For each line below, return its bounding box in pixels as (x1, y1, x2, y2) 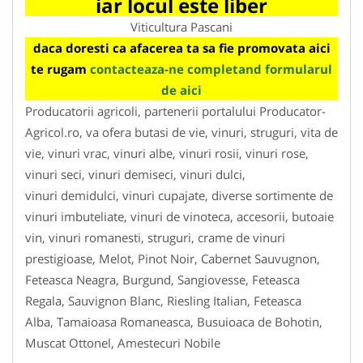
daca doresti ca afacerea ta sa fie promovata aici (32, 39, 331, 56)
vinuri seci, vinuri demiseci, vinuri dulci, (25, 165, 246, 182)
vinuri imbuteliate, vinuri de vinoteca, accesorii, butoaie (25, 207, 334, 224)
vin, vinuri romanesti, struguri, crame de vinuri (25, 228, 285, 246)
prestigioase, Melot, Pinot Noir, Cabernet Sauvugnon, (25, 250, 320, 267)
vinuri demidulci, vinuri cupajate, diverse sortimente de (25, 186, 333, 203)
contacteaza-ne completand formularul (90, 60, 332, 77)
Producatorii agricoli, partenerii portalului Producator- (25, 102, 326, 119)
